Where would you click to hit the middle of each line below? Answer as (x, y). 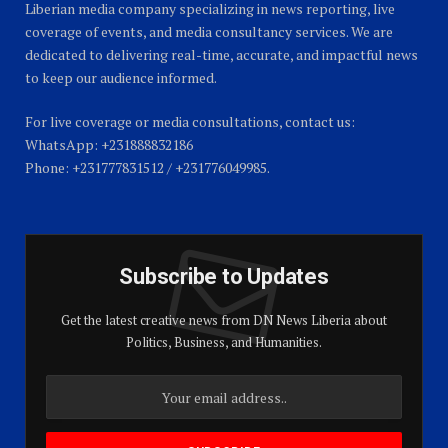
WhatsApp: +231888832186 (109, 145)
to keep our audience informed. (121, 78)
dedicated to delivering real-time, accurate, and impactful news (221, 55)
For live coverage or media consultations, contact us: (190, 122)
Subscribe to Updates (224, 277)
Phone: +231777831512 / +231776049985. (147, 168)
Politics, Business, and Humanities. (224, 342)
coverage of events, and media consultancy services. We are (209, 32)
